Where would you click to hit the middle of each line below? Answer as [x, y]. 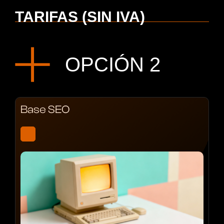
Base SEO [45, 109]
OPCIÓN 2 [113, 64]
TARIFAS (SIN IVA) [80, 16]
